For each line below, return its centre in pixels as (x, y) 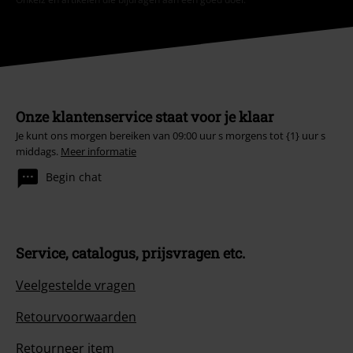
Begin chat (74, 177)
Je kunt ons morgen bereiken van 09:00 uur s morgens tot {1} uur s (171, 135)
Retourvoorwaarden (76, 316)
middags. (38, 151)
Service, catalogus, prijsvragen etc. (130, 253)
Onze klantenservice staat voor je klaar (145, 116)
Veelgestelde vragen (76, 285)
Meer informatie (98, 151)
